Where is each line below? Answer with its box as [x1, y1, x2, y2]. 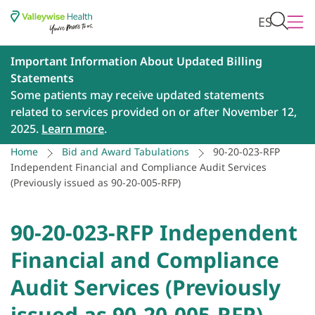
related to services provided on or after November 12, [11, 104, 297, 120]
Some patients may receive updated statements [11, 87, 264, 103]
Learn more [41, 121, 104, 137]
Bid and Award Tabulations [62, 145, 189, 159]
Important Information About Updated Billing [11, 53, 262, 70]
